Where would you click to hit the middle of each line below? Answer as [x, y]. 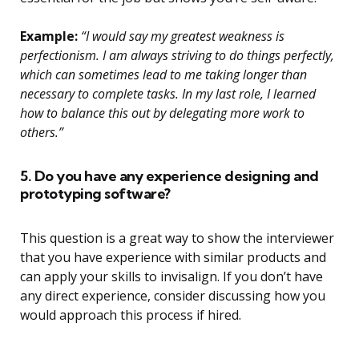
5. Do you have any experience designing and [169, 176]
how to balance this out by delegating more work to [162, 113]
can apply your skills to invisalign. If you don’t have [171, 277]
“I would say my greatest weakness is [181, 36]
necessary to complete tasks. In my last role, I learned [168, 94]
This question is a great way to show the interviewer [177, 238]
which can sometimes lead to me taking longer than [163, 75]
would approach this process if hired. [131, 315]
